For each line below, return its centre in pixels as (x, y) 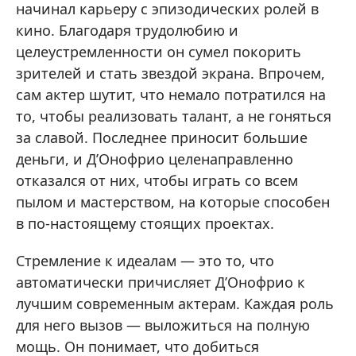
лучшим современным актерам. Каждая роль (175, 304)
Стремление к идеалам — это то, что (145, 261)
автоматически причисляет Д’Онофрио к (161, 282)
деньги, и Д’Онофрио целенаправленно (155, 159)
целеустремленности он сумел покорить (159, 52)
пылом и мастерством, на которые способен (173, 202)
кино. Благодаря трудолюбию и (127, 30)
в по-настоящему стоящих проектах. (145, 223)
